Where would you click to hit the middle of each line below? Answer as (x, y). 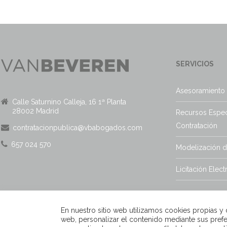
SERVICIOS (195, 64)
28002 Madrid (35, 111)
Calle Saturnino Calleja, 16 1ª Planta (69, 102)
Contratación (197, 125)
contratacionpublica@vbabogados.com (78, 127)
